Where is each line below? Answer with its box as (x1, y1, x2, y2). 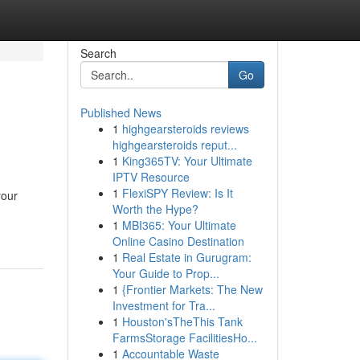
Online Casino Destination (112, 233, 244, 249)
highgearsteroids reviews (121, 121, 249, 137)
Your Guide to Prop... (112, 265, 219, 281)
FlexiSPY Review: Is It (121, 185, 233, 201)
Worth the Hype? (112, 201, 198, 217)
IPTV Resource (112, 169, 190, 185)
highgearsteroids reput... (112, 137, 237, 153)
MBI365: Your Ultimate (121, 217, 236, 233)
